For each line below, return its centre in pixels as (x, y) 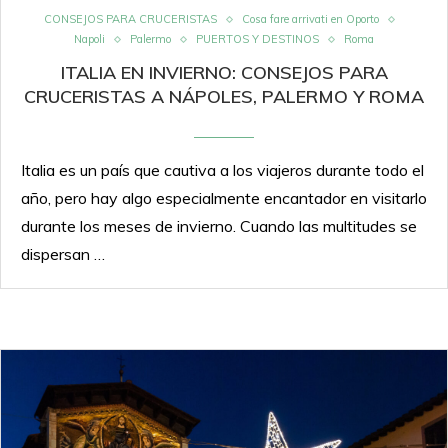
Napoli (89, 39)
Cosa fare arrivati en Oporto (310, 19)
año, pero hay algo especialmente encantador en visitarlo (224, 198)
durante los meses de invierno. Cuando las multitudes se (219, 226)
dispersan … (63, 254)
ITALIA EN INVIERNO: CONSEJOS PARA (224, 73)
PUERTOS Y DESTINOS (257, 39)
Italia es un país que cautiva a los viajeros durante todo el (222, 170)
